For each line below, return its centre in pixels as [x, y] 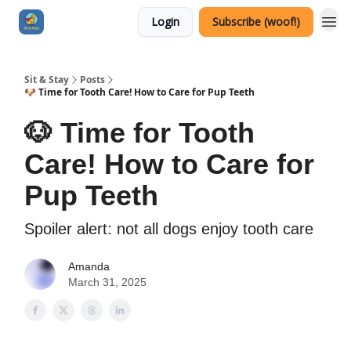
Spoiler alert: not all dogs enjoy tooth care [169, 229]
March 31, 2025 [107, 282]
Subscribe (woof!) [256, 22]
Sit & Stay [47, 80]
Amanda [89, 266]
